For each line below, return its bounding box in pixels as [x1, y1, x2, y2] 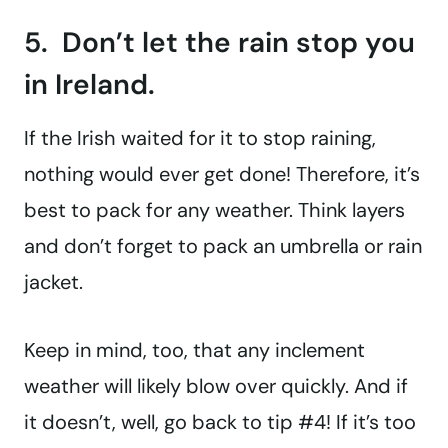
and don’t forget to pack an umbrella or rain [24, 233, 422, 260]
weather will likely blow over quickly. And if [24, 373, 408, 400]
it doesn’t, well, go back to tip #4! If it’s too [24, 409, 416, 436]
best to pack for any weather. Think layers [24, 197, 405, 224]
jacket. [24, 269, 83, 296]
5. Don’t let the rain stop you [24, 24, 415, 62]
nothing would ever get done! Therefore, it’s [24, 161, 420, 188]
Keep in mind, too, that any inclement [24, 337, 365, 364]
